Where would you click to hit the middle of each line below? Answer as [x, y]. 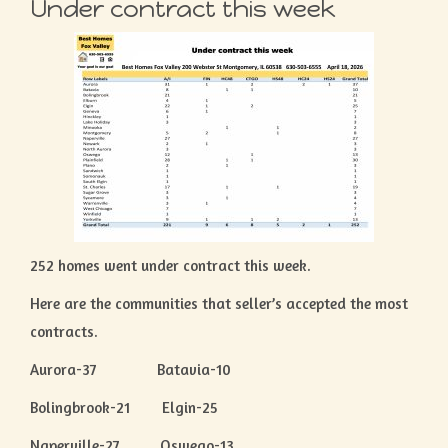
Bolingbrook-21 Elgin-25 [124, 407]
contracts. [64, 331]
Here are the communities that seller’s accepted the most [219, 303]
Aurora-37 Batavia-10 [130, 369]
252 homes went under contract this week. [170, 265]
